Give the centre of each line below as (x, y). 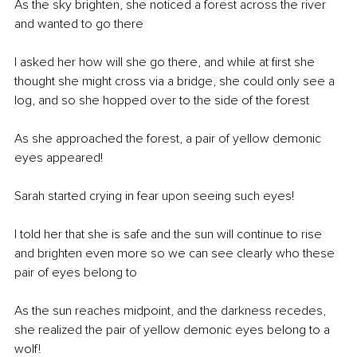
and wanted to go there (79, 24)
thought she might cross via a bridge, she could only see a (176, 81)
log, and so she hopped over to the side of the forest (162, 100)
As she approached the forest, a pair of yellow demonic (169, 138)
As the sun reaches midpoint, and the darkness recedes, (172, 310)
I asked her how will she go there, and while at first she (166, 62)
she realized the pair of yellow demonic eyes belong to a (174, 330)
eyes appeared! (60, 157)
